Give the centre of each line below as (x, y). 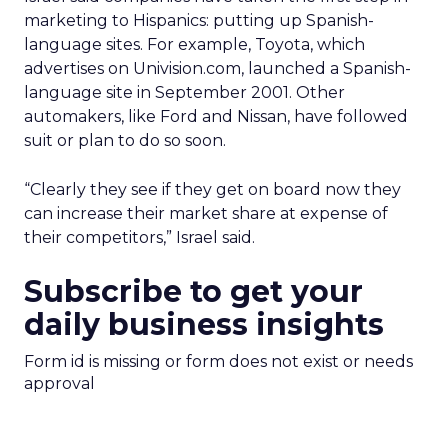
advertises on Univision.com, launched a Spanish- (217, 68)
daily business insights (204, 324)
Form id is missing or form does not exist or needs (218, 361)
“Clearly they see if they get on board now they (212, 189)
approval (59, 383)
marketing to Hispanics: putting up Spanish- (199, 20)
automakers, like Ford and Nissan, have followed (216, 116)
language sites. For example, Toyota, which (194, 44)
